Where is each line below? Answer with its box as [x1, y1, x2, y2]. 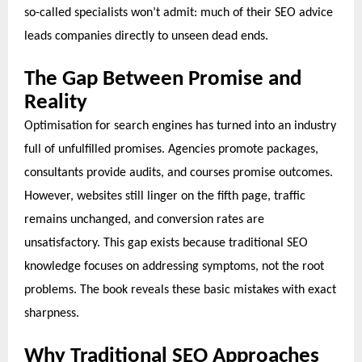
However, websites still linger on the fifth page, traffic [24, 190, 305, 204]
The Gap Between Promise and [24, 69, 301, 91]
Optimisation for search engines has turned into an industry [24, 120, 336, 133]
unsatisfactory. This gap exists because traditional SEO [24, 237, 308, 250]
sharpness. [24, 307, 79, 321]
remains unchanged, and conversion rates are [24, 213, 264, 227]
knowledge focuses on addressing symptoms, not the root [24, 260, 324, 274]
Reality [24, 92, 87, 115]
